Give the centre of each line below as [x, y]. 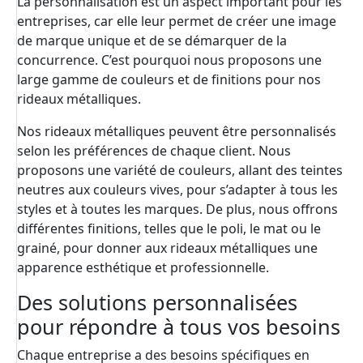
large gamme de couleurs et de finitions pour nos [169, 80]
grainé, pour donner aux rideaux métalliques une [167, 248]
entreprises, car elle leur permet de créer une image [177, 21]
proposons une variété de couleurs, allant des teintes [180, 171]
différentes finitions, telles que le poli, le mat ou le [169, 229]
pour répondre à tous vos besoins [179, 327]
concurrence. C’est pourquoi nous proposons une [169, 60]
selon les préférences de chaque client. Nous [154, 151]
